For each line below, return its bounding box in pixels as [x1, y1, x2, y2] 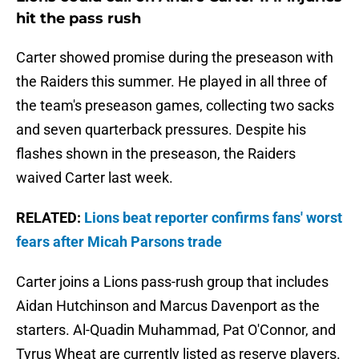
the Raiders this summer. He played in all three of [16, 73, 327, 91]
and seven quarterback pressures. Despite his [16, 121, 306, 139]
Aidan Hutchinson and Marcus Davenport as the [16, 297, 320, 315]
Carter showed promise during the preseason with [16, 49, 333, 67]
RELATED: [16, 209, 84, 227]
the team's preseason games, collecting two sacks [16, 97, 334, 115]
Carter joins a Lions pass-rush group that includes [16, 273, 329, 291]
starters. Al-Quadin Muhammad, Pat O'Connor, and [16, 321, 336, 339]
